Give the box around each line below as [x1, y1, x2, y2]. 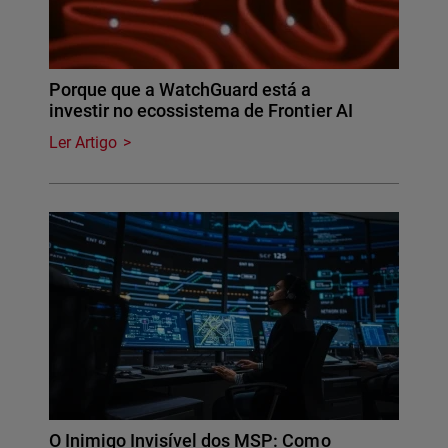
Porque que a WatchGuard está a [49, 79, 312, 101]
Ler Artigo [49, 133, 118, 153]
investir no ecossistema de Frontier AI [49, 100, 353, 122]
